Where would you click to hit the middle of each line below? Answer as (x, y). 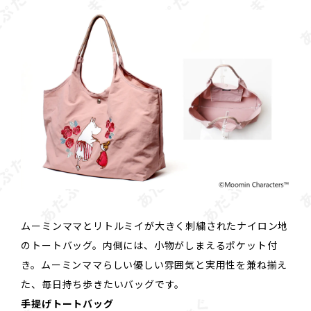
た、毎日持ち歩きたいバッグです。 (103, 284)
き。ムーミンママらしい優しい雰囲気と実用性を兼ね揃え (154, 264)
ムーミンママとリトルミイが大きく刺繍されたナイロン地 (155, 225)
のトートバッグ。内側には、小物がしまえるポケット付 (149, 245)
